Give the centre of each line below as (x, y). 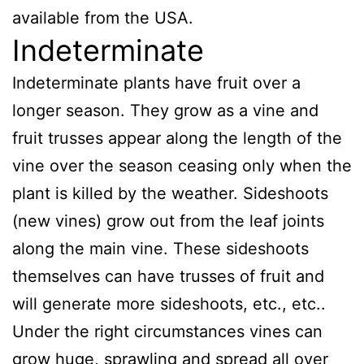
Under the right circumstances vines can (167, 331)
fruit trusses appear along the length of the (177, 138)
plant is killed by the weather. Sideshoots (170, 193)
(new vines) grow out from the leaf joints (168, 221)
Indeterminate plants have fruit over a (156, 82)
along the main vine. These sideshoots (160, 248)
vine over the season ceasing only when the (182, 165)
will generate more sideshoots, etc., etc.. (169, 303)
